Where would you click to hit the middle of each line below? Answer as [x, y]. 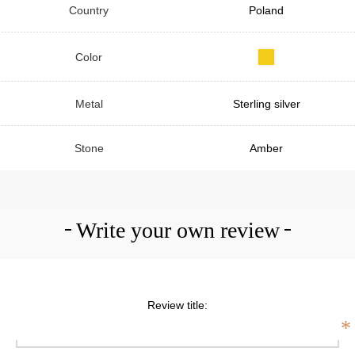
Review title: [177, 305]
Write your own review [177, 230]
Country [89, 10]
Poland [266, 10]
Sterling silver [266, 103]
